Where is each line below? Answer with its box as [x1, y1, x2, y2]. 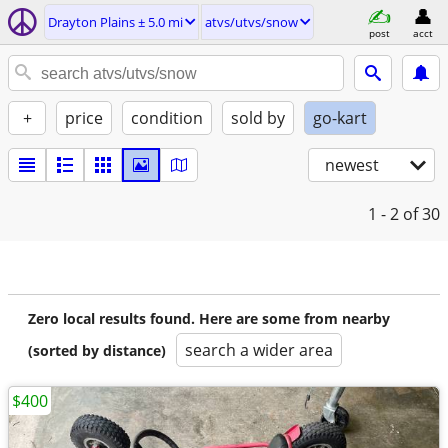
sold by [231, 107, 285, 129]
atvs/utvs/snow [205, 13, 298, 31]
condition [131, 107, 203, 129]
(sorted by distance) [28, 341, 166, 360]
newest [325, 154, 379, 176]
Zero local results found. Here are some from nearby [28, 309, 390, 328]
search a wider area [185, 339, 333, 361]
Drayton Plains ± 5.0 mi [48, 13, 183, 31]
